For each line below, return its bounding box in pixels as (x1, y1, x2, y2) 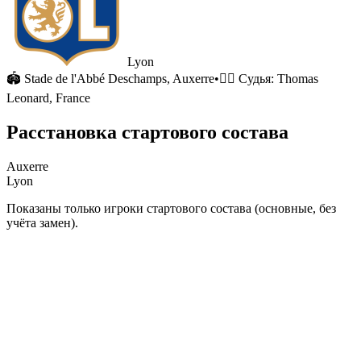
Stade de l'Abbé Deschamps (24, 72, 167, 85)
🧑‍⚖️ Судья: (219, 72, 277, 85)
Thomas (277, 72, 318, 85)
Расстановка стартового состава (6, 121, 288, 143)
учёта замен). (6, 215, 78, 230)
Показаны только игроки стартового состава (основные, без (6, 201, 336, 215)
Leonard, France (6, 91, 90, 105)
